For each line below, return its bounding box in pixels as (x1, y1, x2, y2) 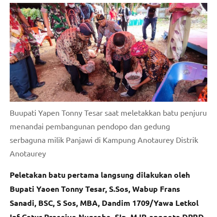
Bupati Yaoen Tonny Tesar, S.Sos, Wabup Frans (10, 183, 180, 194)
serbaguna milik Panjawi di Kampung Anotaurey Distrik (10, 134, 198, 144)
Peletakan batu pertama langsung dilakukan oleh (10, 169, 190, 180)
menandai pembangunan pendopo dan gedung (10, 121, 170, 131)
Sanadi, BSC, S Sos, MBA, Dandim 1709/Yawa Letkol (10, 197, 199, 208)
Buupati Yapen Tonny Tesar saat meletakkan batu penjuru (10, 107, 207, 117)
